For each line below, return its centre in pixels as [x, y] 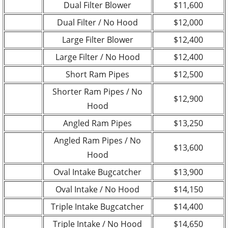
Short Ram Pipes [97, 74]
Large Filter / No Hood [97, 57]
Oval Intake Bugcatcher [97, 172]
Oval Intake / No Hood [97, 189]
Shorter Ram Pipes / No [97, 91]
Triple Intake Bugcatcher [97, 206]
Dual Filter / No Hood [97, 22]
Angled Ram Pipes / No [97, 140]
